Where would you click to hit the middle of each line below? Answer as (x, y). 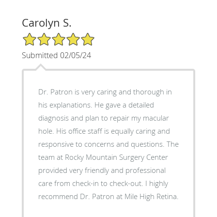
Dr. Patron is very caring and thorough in (105, 91)
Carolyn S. (46, 22)
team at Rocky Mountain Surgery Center (103, 157)
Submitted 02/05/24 (56, 55)
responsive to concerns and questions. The (108, 144)
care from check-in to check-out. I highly (103, 183)
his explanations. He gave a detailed (96, 104)
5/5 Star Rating (46, 36)
